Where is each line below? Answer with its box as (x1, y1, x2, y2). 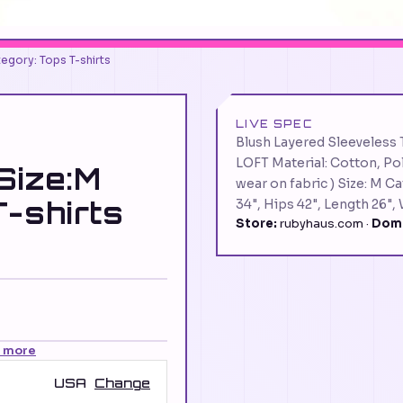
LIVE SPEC (236, 117, 312, 130)
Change (94, 375, 150, 391)
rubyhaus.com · (277, 215, 372, 231)
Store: (236, 215, 277, 231)
